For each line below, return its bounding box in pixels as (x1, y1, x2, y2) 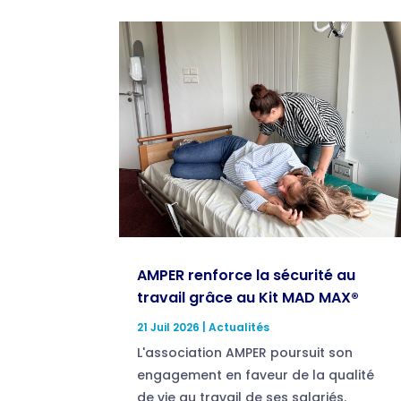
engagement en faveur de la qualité (137, 365, 375, 384)
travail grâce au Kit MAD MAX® (137, 286, 360, 308)
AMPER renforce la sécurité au (137, 264, 356, 286)
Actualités (209, 319, 270, 335)
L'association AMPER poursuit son (137, 343, 354, 362)
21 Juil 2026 (137, 319, 200, 335)
